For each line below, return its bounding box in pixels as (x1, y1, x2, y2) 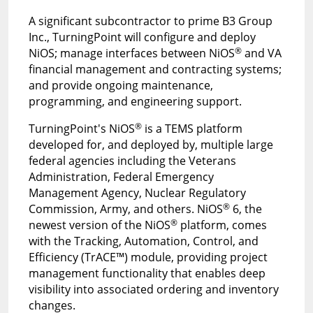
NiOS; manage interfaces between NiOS (28, 45, 235, 61)
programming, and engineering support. (28, 93, 242, 109)
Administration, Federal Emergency (28, 168, 214, 184)
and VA (241, 45, 282, 61)
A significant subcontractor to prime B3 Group (28, 13, 272, 29)
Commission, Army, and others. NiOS (28, 201, 223, 217)
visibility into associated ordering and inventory (28, 281, 279, 297)
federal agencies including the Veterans (28, 152, 236, 168)
